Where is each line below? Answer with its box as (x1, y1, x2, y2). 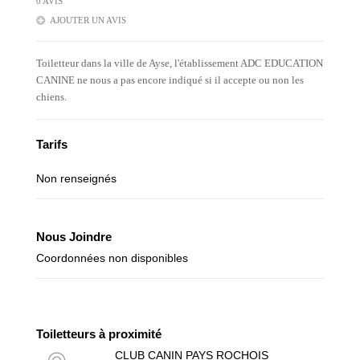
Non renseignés (36, 172, 117, 185)
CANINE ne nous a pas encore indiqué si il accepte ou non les (36, 74, 304, 86)
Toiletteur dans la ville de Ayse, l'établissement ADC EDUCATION (36, 57, 323, 69)
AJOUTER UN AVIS (50, 15, 126, 25)
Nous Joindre (36, 230, 112, 243)
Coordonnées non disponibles (36, 252, 188, 264)
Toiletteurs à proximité (36, 327, 162, 341)
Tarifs (36, 137, 67, 151)
